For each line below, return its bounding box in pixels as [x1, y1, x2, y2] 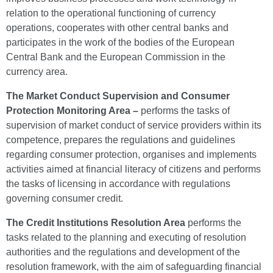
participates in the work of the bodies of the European [6, 37, 235, 48]
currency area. [6, 66, 68, 77]
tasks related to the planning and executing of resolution [6, 232, 246, 243]
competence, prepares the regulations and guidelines [6, 135, 235, 145]
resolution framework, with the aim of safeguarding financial [6, 261, 261, 272]
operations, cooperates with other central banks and [6, 23, 229, 33]
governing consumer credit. [6, 193, 123, 204]
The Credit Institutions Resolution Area [6, 218, 188, 228]
